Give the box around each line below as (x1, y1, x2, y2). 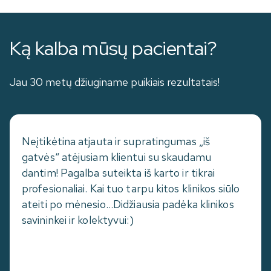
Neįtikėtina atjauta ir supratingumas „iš (22, 134, 210, 149)
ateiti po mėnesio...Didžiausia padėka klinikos (22, 197, 234, 212)
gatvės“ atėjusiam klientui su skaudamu (22, 150, 211, 165)
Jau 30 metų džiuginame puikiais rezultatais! (10, 75, 220, 90)
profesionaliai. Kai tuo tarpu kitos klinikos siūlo (22, 181, 240, 196)
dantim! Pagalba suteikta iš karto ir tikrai (22, 166, 215, 180)
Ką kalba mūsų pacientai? (10, 35, 217, 62)
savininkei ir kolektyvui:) (22, 213, 134, 227)
